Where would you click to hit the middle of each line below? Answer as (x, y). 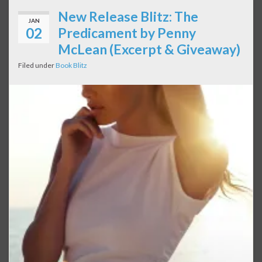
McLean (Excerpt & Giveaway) (149, 49)
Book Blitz (71, 65)
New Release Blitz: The (128, 17)
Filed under (37, 65)
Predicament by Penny (127, 33)
